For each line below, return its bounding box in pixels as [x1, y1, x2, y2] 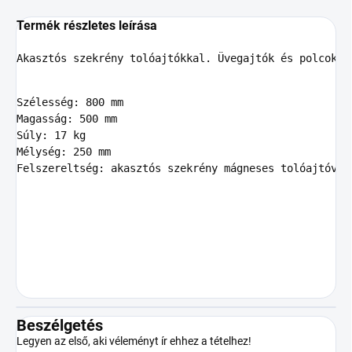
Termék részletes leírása [16, 18, 157, 34]
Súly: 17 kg [16, 129, 86, 142]
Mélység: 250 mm [16, 145, 111, 159]
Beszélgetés [16, 316, 103, 335]
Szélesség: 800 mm [16, 96, 123, 109]
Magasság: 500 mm [16, 112, 117, 126]
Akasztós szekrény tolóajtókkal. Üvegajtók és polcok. [16, 52, 343, 65]
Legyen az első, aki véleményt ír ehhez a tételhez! [16, 335, 251, 348]
